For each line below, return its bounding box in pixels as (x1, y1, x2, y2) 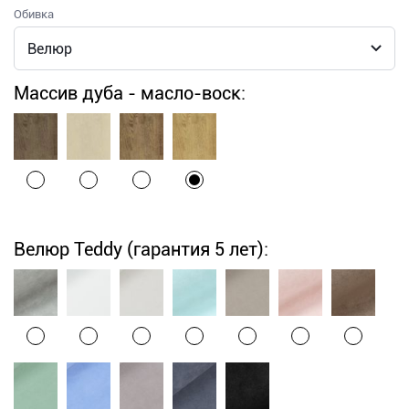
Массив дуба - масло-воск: (14, 82, 246, 105)
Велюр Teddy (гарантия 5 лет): (14, 238, 268, 261)
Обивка (14, 7, 54, 22)
